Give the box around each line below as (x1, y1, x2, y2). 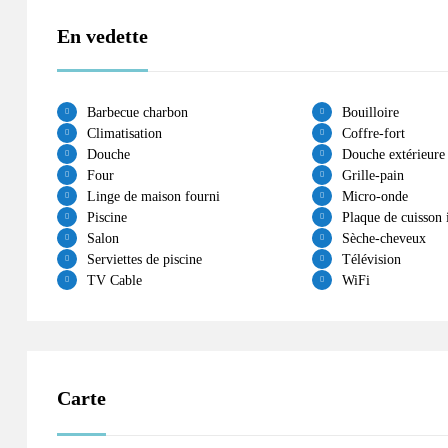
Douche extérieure (341, 146, 445, 162)
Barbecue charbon (87, 104, 188, 120)
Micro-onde (341, 188, 408, 204)
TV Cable (87, 272, 142, 288)
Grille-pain (341, 167, 404, 183)
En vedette (57, 24, 148, 47)
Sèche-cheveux (341, 230, 426, 246)
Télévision (341, 251, 401, 267)
